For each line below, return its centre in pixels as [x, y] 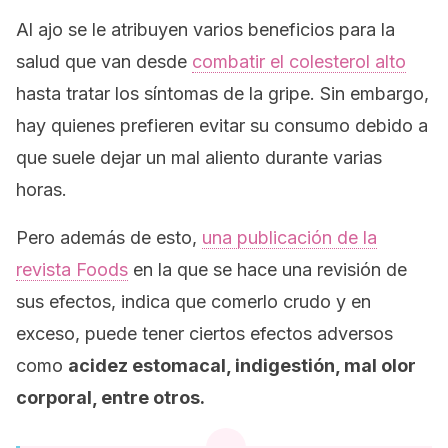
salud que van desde [104, 61]
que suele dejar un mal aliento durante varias [199, 157]
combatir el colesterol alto [299, 61]
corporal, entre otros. [110, 397]
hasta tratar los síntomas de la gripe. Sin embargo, [222, 93]
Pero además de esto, [109, 237]
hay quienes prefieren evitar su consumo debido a [222, 125]
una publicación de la [289, 237]
